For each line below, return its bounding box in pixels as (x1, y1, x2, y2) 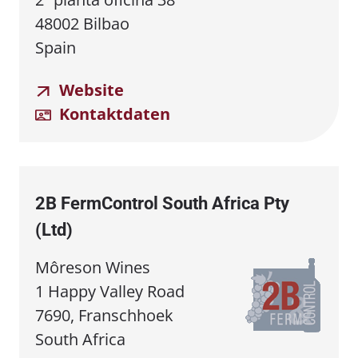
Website (55, 78, 124, 101)
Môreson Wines (35, 256, 150, 278)
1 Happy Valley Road (35, 280, 185, 302)
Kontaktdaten (55, 102, 170, 125)
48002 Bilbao (35, 12, 129, 34)
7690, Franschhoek (35, 304, 173, 326)
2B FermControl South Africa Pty (35, 193, 289, 213)
